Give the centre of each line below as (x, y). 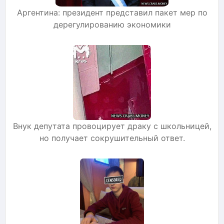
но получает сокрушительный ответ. (112, 138)
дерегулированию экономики (112, 24)
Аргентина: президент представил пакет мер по (112, 12)
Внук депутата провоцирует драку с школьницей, (112, 126)
